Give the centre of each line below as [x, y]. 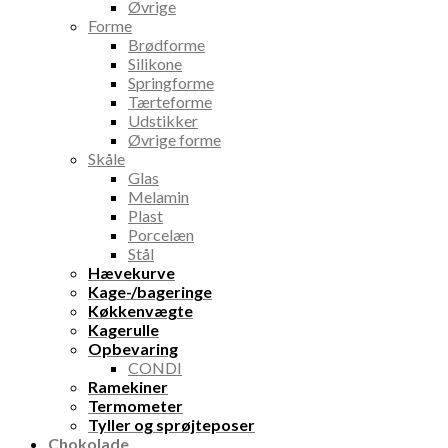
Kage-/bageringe [150, 292]
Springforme [171, 83]
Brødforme [166, 45]
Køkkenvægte [140, 311]
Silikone [155, 64]
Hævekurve [131, 273]
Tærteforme [170, 102]
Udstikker [163, 121]
